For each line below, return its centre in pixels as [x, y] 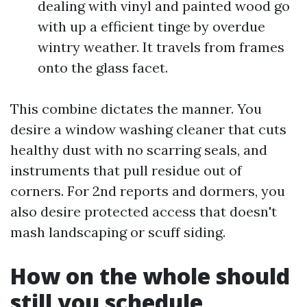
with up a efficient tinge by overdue [151, 26]
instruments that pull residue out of [126, 170]
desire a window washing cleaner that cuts [148, 129]
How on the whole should [150, 276]
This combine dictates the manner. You [136, 109]
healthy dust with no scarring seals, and [139, 150]
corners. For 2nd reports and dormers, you [148, 191]
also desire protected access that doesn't [144, 211]
